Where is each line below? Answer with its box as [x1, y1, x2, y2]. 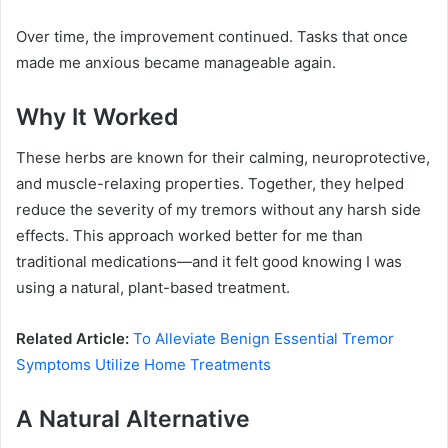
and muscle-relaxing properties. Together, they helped [16, 173, 404, 193]
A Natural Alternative [16, 404, 250, 433]
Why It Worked [16, 103, 179, 132]
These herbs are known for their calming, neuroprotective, [16, 147, 430, 167]
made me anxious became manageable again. [16, 53, 336, 73]
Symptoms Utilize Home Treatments [16, 354, 271, 374]
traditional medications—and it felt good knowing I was [16, 251, 402, 271]
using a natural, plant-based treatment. [16, 277, 290, 297]
